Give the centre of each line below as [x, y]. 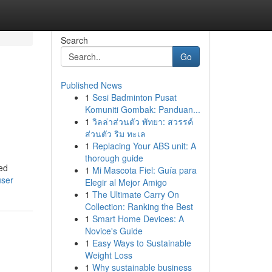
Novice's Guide [114, 231]
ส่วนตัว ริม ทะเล [115, 134]
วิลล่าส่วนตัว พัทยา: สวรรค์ [142, 121]
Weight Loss [108, 255]
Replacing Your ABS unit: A [144, 146]
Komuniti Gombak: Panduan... [142, 109]
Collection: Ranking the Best [139, 206]
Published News [91, 85]
